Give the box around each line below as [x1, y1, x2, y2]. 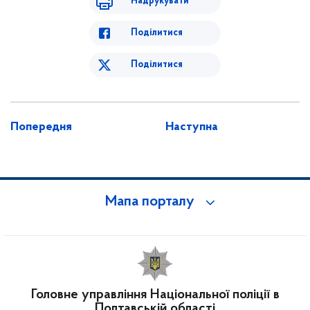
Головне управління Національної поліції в [30, 288, 280, 302]
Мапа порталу [105, 194, 194, 210]
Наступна [165, 120, 218, 134]
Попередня [10, 120, 72, 134]
